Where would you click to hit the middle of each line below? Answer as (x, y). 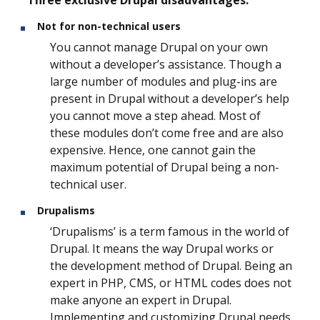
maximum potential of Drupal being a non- (165, 167)
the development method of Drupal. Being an (171, 266)
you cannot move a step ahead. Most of (155, 116)
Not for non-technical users (109, 26)
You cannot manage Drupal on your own (159, 47)
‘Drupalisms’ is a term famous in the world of (170, 232)
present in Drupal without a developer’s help (170, 99)
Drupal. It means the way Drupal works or (162, 249)
